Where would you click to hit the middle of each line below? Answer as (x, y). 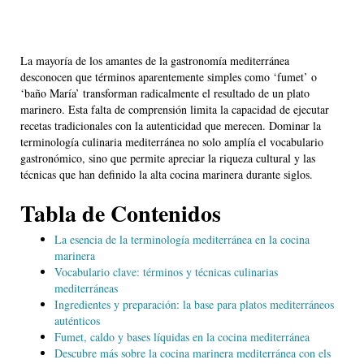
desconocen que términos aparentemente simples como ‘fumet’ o (169, 77)
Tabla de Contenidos (121, 214)
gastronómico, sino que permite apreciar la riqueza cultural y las (168, 158)
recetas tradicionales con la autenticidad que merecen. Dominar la (171, 126)
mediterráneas (86, 288)
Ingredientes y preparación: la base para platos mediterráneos (194, 305)
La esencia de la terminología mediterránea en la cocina (182, 240)
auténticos (77, 321)
